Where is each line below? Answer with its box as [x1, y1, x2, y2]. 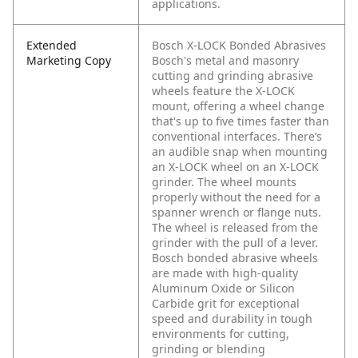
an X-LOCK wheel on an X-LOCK [152, 159, 319, 175]
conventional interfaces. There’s [152, 129, 322, 145]
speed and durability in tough [152, 311, 312, 327]
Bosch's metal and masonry [152, 53, 299, 69]
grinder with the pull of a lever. [152, 235, 318, 251]
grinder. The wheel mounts [152, 174, 296, 190]
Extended [26, 38, 77, 54]
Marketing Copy [26, 53, 111, 69]
